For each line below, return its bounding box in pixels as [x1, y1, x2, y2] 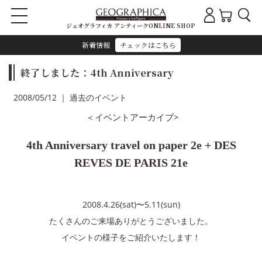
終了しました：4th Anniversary [20, 65, 174, 80]
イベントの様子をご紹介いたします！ [61, 232, 201, 243]
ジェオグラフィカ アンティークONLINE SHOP [66, 21, 195, 30]
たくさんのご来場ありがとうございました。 [49, 215, 213, 226]
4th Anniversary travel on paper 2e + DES [26, 139, 236, 151]
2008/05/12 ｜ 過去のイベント [13, 92, 127, 103]
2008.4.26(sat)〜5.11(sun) [82, 199, 180, 210]
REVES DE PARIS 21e [74, 156, 188, 169]
